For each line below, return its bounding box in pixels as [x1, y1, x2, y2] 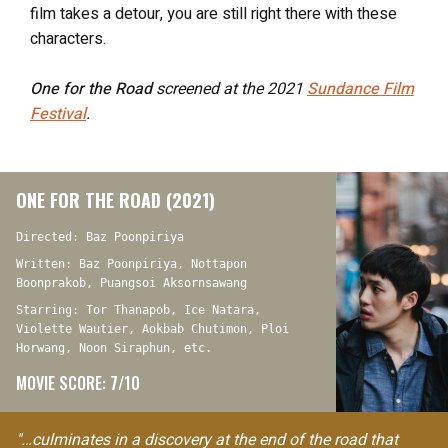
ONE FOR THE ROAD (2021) [16, 187, 215, 213]
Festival [30, 102, 86, 126]
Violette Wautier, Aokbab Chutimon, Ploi [16, 322, 289, 336]
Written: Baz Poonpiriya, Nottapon [16, 257, 247, 271]
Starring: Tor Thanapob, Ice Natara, [16, 303, 261, 317]
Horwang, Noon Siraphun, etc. [16, 341, 212, 355]
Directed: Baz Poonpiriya [16, 230, 184, 244]
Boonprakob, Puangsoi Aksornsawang [16, 276, 247, 290]
